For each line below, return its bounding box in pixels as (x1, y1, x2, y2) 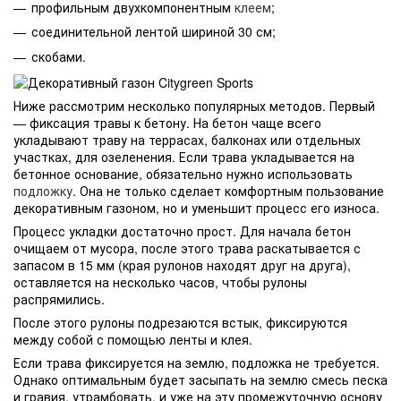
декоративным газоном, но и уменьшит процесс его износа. (13, 198, 380, 217)
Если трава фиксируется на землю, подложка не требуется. (13, 353, 380, 371)
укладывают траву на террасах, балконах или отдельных (13, 130, 361, 149)
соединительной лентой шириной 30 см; (31, 22, 276, 41)
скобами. (31, 47, 86, 65)
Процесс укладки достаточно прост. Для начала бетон (13, 221, 351, 240)
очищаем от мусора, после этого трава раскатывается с (13, 238, 361, 257)
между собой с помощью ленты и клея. (13, 329, 252, 348)
